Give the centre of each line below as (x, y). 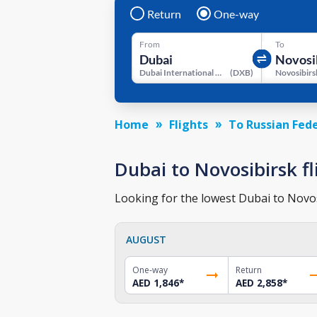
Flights (189, 124)
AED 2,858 (259, 283)
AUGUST (146, 239)
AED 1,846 (156, 283)
